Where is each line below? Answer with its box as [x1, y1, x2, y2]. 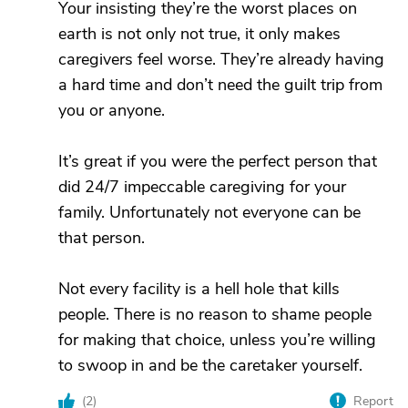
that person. [58, 227, 145, 249]
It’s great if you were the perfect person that [58, 150, 377, 172]
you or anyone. [58, 99, 165, 121]
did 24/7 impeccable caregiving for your [58, 176, 346, 198]
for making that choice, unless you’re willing [58, 329, 376, 351]
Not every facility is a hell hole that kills [58, 278, 340, 300]
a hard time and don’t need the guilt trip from [58, 74, 382, 96]
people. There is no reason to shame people [58, 303, 372, 325]
